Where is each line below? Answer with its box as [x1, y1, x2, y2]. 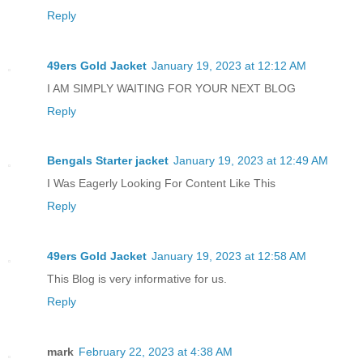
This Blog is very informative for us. [47, 272, 227, 286]
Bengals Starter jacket [47, 154, 169, 168]
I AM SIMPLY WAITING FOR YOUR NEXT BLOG [47, 81, 296, 95]
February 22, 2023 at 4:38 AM [79, 345, 233, 359]
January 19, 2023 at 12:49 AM [173, 154, 328, 168]
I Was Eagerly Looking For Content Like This [47, 177, 275, 190]
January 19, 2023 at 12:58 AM [152, 250, 306, 263]
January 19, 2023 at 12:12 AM [152, 58, 306, 72]
